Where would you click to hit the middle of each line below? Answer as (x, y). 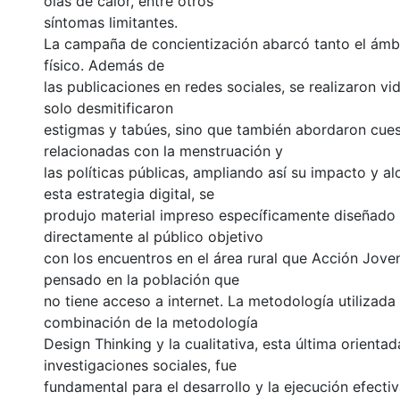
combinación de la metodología (151, 322)
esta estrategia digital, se (129, 193)
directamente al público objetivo (154, 236)
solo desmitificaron (108, 108)
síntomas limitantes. (111, 22)
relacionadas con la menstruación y (163, 150)
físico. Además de (104, 65)
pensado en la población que (142, 279)
